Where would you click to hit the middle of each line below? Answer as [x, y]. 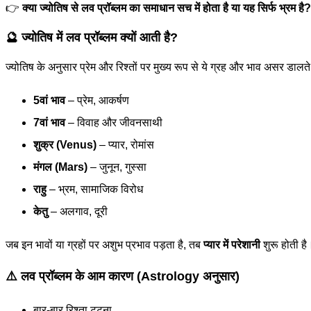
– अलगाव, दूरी [78, 212]
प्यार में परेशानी [232, 245]
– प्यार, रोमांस [125, 145]
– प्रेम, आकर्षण [97, 101]
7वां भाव [49, 123]
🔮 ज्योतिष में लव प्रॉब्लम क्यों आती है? [92, 38]
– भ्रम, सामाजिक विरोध [95, 190]
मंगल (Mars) [60, 167]
